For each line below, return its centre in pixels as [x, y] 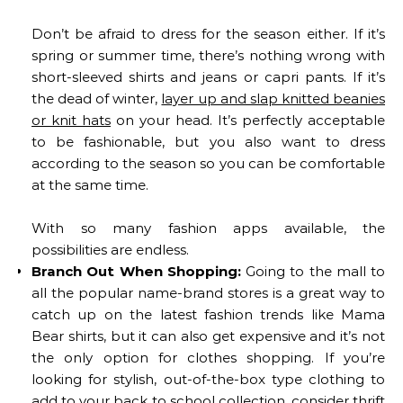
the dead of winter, [97, 99]
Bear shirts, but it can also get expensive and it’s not [208, 336]
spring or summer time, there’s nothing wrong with [208, 56]
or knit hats [71, 121]
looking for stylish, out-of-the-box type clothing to [208, 380]
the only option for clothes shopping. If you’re [208, 358]
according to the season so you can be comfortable [208, 164]
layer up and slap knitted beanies [273, 99]
